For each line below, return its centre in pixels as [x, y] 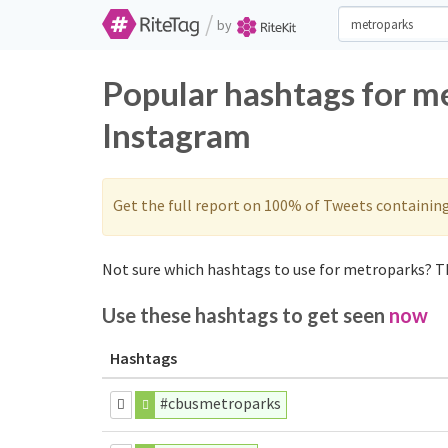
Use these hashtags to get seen [245, 315]
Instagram [176, 135]
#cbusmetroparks [221, 403]
